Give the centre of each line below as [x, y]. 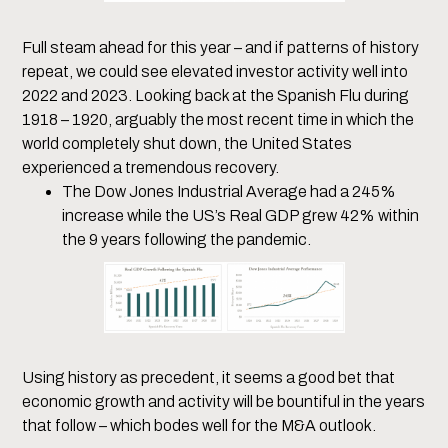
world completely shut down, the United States [187, 144]
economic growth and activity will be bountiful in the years [224, 402]
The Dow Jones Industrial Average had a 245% [229, 192]
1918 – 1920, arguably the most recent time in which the [218, 120]
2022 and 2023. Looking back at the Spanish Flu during [216, 96]
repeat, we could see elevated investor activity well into [215, 72]
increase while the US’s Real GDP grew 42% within [241, 216]
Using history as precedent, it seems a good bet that [209, 378]
